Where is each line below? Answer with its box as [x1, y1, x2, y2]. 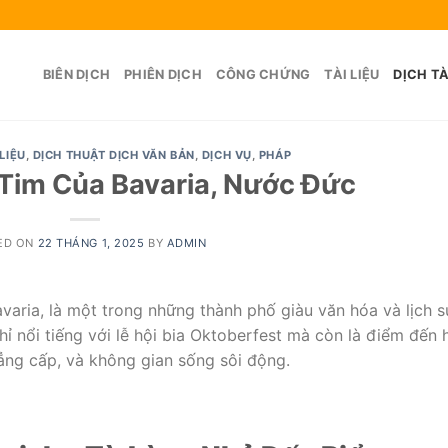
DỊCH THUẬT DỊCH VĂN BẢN [32, 148, 195, 162]
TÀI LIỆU [324, 67, 380, 82]
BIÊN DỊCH [42, 67, 111, 82]
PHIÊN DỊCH [124, 67, 202, 82]
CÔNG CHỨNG [215, 67, 311, 82]
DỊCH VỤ [201, 148, 252, 162]
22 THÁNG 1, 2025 [37, 235, 145, 250]
